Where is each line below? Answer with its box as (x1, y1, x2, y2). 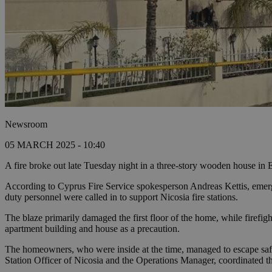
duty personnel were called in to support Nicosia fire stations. (5, 192, 238, 203)
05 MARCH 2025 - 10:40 (5, 140, 105, 151)
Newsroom (5, 119, 47, 130)
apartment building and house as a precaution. (5, 223, 180, 234)
